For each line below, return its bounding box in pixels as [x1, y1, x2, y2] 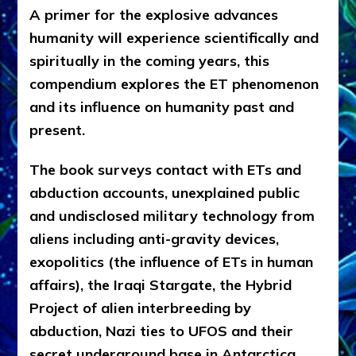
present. [29, 120, 90, 139]
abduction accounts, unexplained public [29, 183, 300, 202]
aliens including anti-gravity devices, [29, 229, 280, 248]
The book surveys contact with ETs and [29, 160, 302, 179]
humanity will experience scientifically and [29, 28, 319, 47]
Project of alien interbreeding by [29, 298, 252, 317]
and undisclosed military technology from [29, 206, 315, 225]
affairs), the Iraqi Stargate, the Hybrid [29, 275, 292, 294]
